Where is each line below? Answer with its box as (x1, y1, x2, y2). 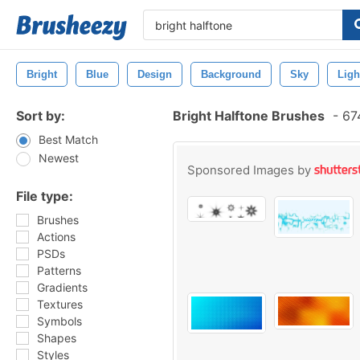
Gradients (37, 280, 88, 294)
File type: (16, 188, 73, 204)
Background (201, 68, 261, 80)
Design (137, 68, 172, 80)
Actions (37, 230, 76, 243)
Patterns (37, 264, 81, 277)
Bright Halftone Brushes (173, 108, 325, 124)
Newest (39, 151, 79, 165)
